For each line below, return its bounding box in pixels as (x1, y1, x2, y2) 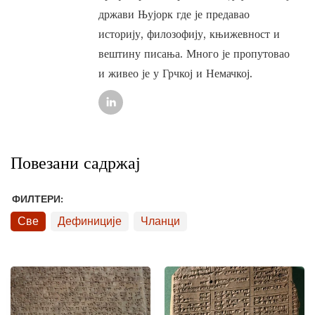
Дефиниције (58, 214, 122, 228)
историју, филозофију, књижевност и (98, 26, 280, 41)
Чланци (141, 214, 180, 228)
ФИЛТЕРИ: (12, 193, 63, 205)
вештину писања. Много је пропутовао (98, 46, 290, 60)
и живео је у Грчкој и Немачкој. (98, 65, 252, 80)
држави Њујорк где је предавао (98, 6, 250, 21)
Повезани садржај (11, 152, 141, 173)
